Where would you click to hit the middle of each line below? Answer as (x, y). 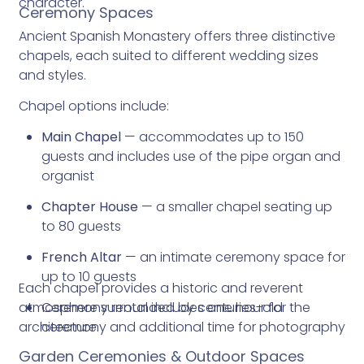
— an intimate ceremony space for (233, 257)
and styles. (52, 75)
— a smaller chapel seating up (235, 207)
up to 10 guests (89, 277)
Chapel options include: (93, 106)
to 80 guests (81, 226)
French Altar (81, 257)
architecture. (58, 327)
